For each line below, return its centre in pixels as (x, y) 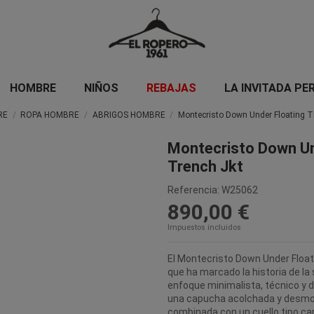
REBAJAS (171, 88)
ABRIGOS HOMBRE (129, 115)
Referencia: (193, 190)
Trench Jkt (205, 166)
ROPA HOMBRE (50, 115)
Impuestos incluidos (204, 227)
